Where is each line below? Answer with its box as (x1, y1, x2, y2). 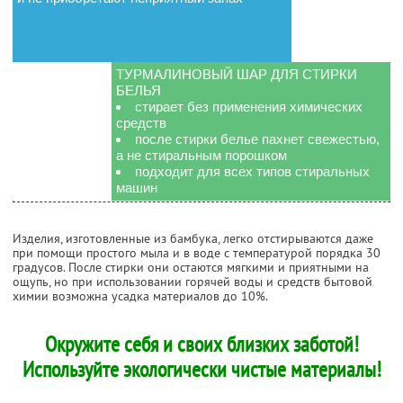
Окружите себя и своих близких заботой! (44, 329, 359, 358)
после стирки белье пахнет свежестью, (135, 130, 380, 147)
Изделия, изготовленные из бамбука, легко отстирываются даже (13, 229, 373, 246)
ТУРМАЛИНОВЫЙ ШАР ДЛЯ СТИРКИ (116, 66, 357, 82)
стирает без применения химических (135, 98, 363, 114)
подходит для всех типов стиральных (135, 163, 370, 179)
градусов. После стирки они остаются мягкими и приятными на (13, 258, 369, 275)
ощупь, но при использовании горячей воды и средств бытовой (13, 273, 372, 290)
